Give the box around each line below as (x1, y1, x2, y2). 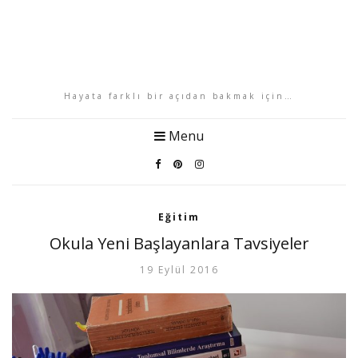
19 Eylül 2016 (139, 263, 219, 276)
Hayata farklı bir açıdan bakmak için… (64, 90, 294, 101)
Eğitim (158, 210, 200, 224)
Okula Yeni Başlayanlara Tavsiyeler (49, 233, 309, 254)
